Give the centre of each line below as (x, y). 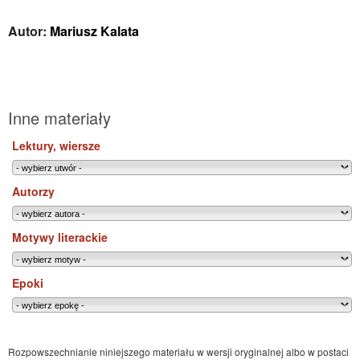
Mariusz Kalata (94, 31)
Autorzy (33, 191)
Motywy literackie (60, 237)
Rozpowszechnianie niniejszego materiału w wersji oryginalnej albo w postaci (178, 352)
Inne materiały (59, 118)
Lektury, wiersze (56, 145)
